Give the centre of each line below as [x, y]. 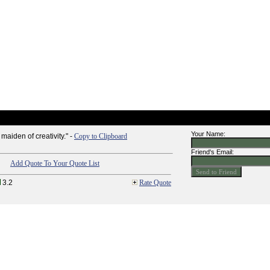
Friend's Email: [212, 152]
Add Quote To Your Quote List [55, 163]
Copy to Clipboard [101, 136]
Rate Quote [155, 183]
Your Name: [208, 134]
